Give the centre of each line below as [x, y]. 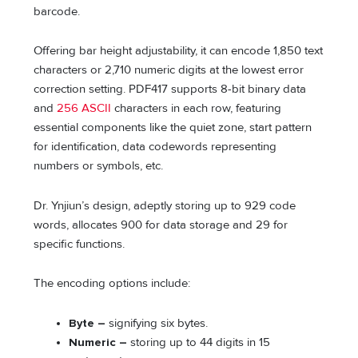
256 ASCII [84, 109]
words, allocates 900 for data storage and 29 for [161, 225]
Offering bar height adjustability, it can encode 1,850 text [179, 51]
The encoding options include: [112, 284]
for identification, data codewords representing [155, 147]
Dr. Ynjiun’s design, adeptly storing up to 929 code [165, 205]
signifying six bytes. [159, 323]
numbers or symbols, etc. [99, 166]
